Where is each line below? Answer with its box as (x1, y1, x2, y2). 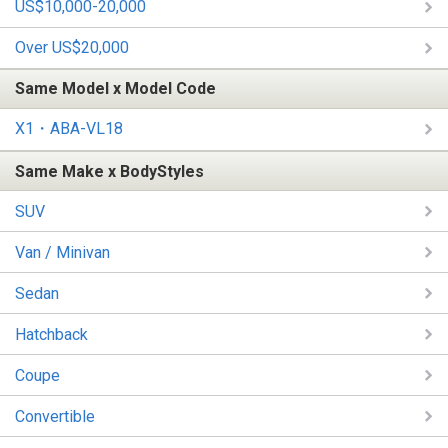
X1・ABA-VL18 (15, 118, 123, 138)
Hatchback (15, 324, 88, 344)
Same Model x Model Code (15, 79, 216, 99)
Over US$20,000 (15, 38, 129, 58)
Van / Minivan (15, 242, 110, 262)
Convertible (15, 406, 95, 426)
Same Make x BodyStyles (15, 161, 204, 181)
